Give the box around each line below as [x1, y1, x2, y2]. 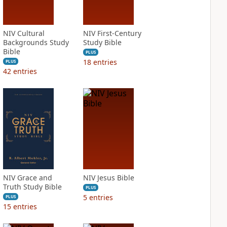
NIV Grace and [3, 173, 52, 182]
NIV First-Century [83, 28, 141, 38]
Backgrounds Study [3, 37, 69, 47]
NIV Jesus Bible [83, 173, 134, 182]
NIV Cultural [3, 28, 45, 38]
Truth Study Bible [3, 182, 62, 192]
